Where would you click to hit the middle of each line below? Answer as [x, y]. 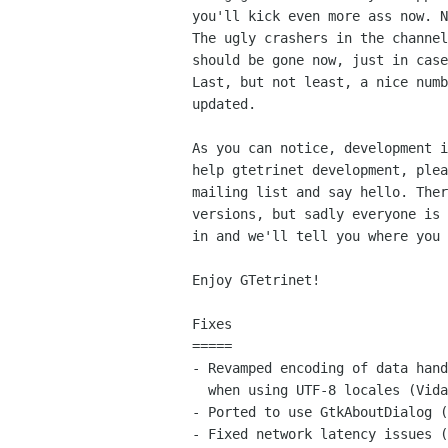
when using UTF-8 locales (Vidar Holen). [200, 390]
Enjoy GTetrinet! [256, 280]
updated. [224, 104]
